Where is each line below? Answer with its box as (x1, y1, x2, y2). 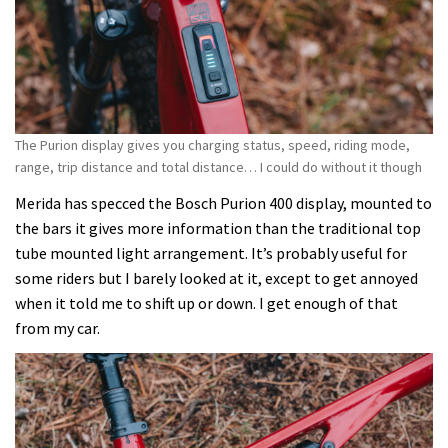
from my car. (15, 317, 100, 338)
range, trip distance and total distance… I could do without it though (15, 158, 422, 177)
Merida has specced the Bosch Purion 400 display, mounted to (15, 192, 432, 213)
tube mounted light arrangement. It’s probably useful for (15, 242, 407, 263)
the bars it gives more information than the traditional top (15, 217, 421, 238)
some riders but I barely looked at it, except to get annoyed (15, 267, 418, 288)
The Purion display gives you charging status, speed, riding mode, (15, 136, 410, 155)
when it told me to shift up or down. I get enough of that (15, 292, 398, 313)
